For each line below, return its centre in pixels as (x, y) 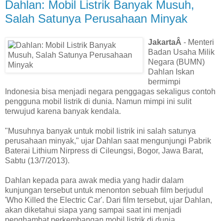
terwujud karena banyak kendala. (63, 111)
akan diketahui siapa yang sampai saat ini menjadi (93, 210)
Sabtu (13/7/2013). (37, 160)
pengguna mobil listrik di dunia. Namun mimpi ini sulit (98, 101)
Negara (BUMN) (176, 62)
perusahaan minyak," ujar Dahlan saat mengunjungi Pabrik (108, 141)
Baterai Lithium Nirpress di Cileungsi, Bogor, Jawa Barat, (104, 150)
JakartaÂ (166, 42)
